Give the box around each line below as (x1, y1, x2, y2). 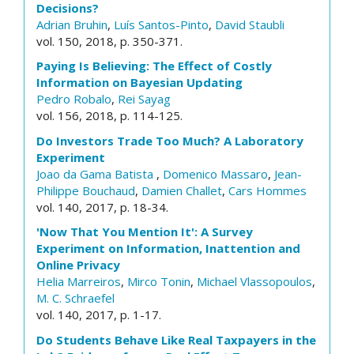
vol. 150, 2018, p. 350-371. (36, 32, 183, 49)
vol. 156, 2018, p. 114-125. (36, 107, 183, 123)
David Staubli (215, 16, 284, 32)
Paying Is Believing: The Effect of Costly (36, 58, 272, 73)
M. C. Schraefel (36, 290, 115, 306)
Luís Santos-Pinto (114, 16, 209, 32)
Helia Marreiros (36, 273, 121, 289)
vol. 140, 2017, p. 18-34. (36, 198, 168, 215)
